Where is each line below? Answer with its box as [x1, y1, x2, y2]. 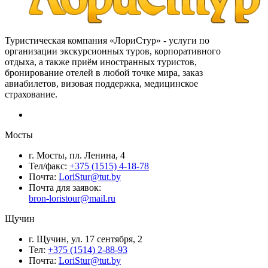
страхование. [5, 89, 57, 99]
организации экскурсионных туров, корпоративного [5, 45, 221, 56]
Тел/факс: [29, 160, 69, 171]
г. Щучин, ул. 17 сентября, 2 [29, 233, 142, 244]
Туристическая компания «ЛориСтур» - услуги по [5, 35, 209, 45]
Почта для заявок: [29, 182, 101, 193]
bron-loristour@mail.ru [29, 193, 115, 203]
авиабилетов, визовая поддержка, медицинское [5, 78, 198, 89]
